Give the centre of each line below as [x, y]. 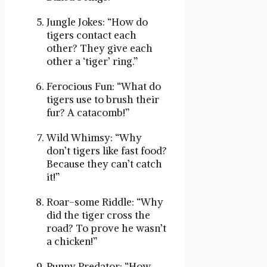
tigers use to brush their [103, 100]
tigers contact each [91, 35]
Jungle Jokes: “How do [97, 22]
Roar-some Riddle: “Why [105, 202]
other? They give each [100, 49]
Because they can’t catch [104, 164]
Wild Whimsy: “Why [94, 138]
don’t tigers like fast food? [107, 151]
